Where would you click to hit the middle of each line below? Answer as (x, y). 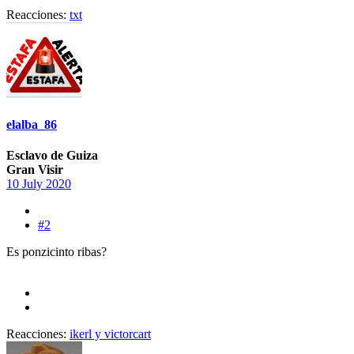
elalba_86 (32, 125)
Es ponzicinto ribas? (56, 252)
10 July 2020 (39, 184)
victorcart (128, 334)
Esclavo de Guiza (52, 156)
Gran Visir (35, 170)
